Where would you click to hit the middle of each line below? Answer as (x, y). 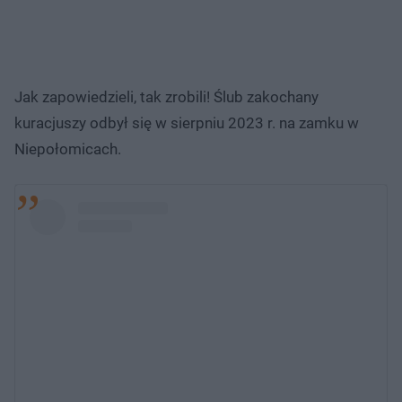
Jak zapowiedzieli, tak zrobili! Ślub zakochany (166, 96)
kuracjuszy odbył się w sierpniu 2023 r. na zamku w (187, 122)
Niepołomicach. (68, 149)
